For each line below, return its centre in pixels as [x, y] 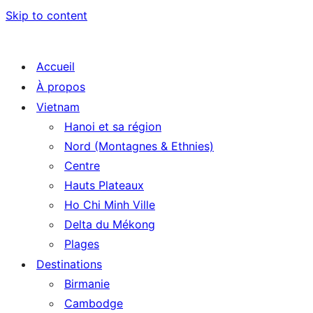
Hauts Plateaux [104, 185]
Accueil [56, 66]
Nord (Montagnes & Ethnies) [139, 146]
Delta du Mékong [110, 224]
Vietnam [58, 107]
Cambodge [94, 303]
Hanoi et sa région [113, 126]
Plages [82, 244]
